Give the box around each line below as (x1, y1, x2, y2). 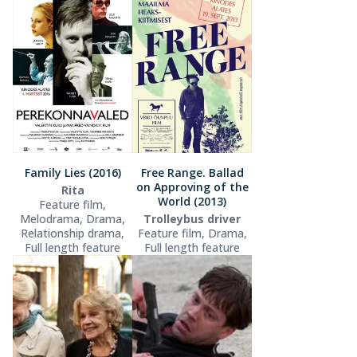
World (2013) (158, 193, 226, 209)
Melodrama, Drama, (20, 210, 125, 226)
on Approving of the (135, 178, 249, 194)
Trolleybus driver (143, 210, 241, 226)
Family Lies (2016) (24, 164, 121, 180)
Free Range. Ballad (140, 164, 244, 180)
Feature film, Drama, (137, 225, 247, 241)
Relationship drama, (21, 225, 124, 241)
